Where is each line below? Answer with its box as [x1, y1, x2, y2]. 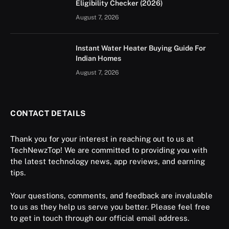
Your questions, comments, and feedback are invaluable [10, 191, 213, 200]
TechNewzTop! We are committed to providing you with [10, 146, 208, 154]
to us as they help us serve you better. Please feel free [10, 202, 210, 212]
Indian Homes [76, 54, 121, 62]
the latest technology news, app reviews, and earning [10, 157, 205, 166]
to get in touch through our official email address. [10, 214, 189, 223]
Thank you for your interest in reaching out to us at [10, 134, 194, 143]
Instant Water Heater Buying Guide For [76, 44, 206, 52]
